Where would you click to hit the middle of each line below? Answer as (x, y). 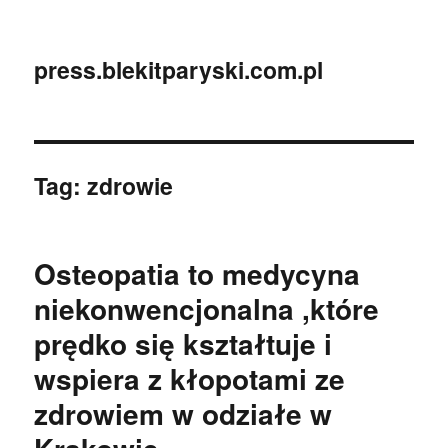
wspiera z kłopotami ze (190, 378)
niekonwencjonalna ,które (207, 308)
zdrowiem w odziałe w (183, 413)
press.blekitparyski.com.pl (179, 69)
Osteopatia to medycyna (197, 273)
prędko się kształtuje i (183, 343)
